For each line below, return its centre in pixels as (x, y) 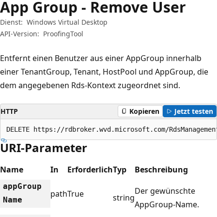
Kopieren (145, 111)
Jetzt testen (194, 111)
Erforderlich (90, 169)
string (124, 197)
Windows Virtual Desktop (67, 22)
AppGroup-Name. (167, 204)
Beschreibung (161, 169)
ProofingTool (63, 33)
